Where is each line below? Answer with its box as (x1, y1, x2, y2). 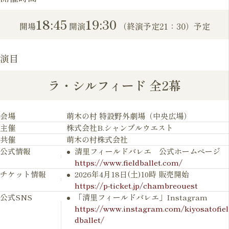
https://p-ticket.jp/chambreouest (75, 179, 198, 191)
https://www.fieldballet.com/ (75, 156, 182, 168)
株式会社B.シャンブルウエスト (66, 122, 173, 133)
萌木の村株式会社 (66, 133, 128, 145)
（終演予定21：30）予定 (116, 19, 210, 32)
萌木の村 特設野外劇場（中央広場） (66, 110, 191, 121)
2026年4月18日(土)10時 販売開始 (75, 168, 189, 179)
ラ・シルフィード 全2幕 (48, 76, 181, 94)
